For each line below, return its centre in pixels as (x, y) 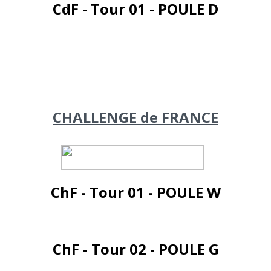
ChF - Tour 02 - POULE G (135, 249)
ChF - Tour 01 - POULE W (135, 192)
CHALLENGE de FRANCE (135, 117)
